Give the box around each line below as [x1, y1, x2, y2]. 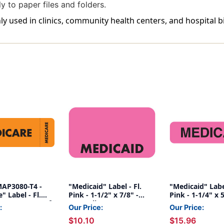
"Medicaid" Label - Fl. [68, 181, 141, 191]
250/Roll [68, 198, 96, 208]
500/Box [169, 198, 197, 208]
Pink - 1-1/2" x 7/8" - [68, 190, 138, 200]
